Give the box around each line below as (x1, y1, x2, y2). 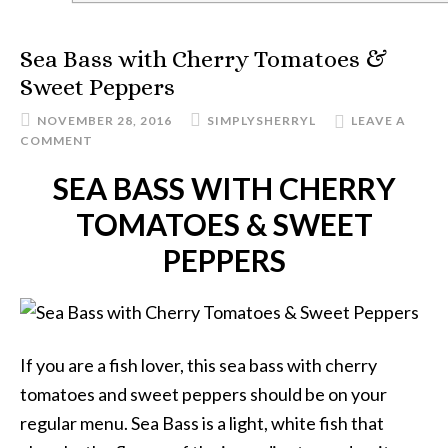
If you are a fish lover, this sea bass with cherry (20, 354, 377, 376)
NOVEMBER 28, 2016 (37, 113, 172, 128)
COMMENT (20, 133, 93, 148)
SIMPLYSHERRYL (207, 113, 316, 128)
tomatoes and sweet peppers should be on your (20, 383, 387, 405)
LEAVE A (351, 113, 406, 128)
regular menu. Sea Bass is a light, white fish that (20, 412, 384, 434)
